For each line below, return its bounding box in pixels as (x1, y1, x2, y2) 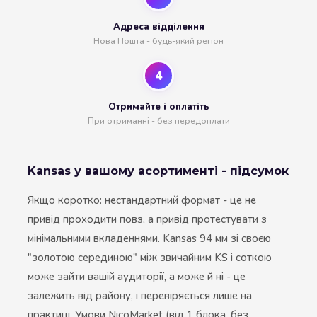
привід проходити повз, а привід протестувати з (28, 212, 267, 227)
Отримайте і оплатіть (108, 100, 209, 114)
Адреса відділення (113, 21, 204, 34)
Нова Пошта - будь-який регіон (93, 35, 224, 47)
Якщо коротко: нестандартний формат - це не (28, 193, 256, 208)
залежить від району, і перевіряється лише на (28, 289, 252, 304)
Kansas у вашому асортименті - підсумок (28, 164, 289, 178)
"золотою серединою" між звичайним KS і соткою (28, 250, 272, 265)
